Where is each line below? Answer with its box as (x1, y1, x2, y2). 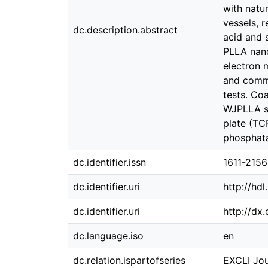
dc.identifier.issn (73, 156, 146, 168)
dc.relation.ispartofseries (73, 254, 185, 266)
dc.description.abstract (73, 24, 178, 36)
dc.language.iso (73, 230, 144, 242)
